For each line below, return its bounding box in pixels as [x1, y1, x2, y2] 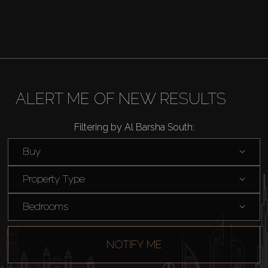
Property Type [22, 173, 85, 185]
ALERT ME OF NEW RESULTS [15, 89, 226, 108]
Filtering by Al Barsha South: [74, 121, 194, 133]
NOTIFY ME [106, 238, 162, 251]
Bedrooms [22, 200, 68, 213]
